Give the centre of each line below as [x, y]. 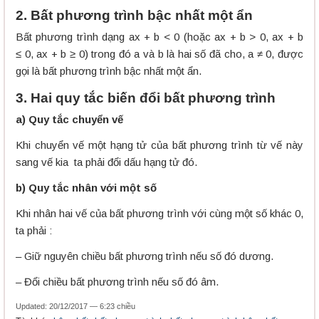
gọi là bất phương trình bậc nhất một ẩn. [109, 71]
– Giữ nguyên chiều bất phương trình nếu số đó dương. [145, 256]
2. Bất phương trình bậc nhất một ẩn [134, 16]
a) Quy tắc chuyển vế [69, 120]
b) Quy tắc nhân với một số [86, 188]
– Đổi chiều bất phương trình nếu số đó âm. [117, 282]
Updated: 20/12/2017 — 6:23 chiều [75, 307]
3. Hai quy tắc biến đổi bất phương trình [146, 98]
